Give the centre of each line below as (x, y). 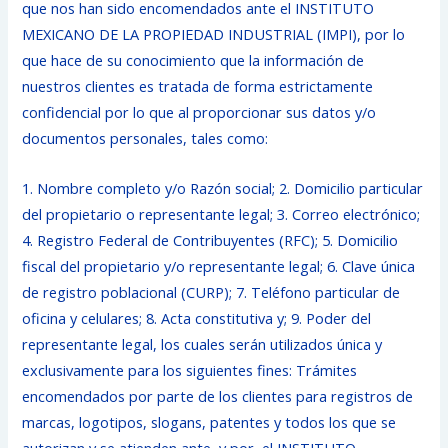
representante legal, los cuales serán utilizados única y (202, 343)
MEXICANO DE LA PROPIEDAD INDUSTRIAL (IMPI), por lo (214, 34)
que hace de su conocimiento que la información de (193, 60)
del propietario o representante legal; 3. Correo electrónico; (221, 213)
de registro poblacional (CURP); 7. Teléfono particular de (211, 291)
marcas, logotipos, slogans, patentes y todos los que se (209, 421)
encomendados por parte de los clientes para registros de (218, 395)
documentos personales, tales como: (145, 138)
